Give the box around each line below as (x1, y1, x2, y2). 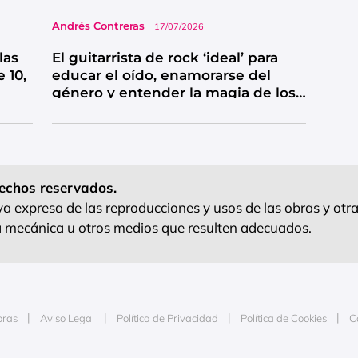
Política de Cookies (241, 312, 327, 325)
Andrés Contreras (51, 19, 145, 33)
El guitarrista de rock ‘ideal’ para (51, 50, 278, 66)
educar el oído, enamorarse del (51, 67, 271, 84)
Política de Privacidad (117, 312, 218, 325)
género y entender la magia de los (51, 85, 296, 101)
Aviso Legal (40, 312, 94, 325)
